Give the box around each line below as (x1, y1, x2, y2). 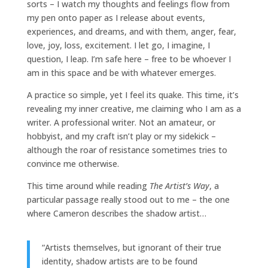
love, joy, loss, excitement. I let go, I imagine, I (26, 39, 210, 51)
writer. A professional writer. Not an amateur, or (26, 116, 215, 128)
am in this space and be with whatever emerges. (26, 66, 216, 78)
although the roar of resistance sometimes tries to (26, 144, 227, 156)
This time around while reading (26, 179, 150, 191)
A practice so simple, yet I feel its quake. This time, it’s (26, 89, 239, 100)
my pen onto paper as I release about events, (26, 11, 205, 23)
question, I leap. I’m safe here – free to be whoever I (26, 53, 231, 65)
